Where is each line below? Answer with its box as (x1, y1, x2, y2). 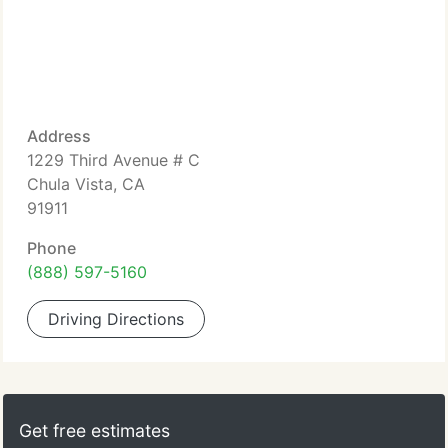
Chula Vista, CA (27, 174, 145, 194)
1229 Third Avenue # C (27, 150, 200, 170)
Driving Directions (48, 309, 184, 329)
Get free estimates (19, 420, 170, 441)
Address (27, 126, 91, 146)
